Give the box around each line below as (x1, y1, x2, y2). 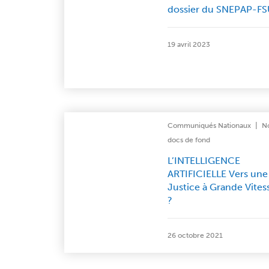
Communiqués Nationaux (167, 121, 251, 130)
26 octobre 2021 (167, 231, 223, 240)
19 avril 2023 (167, 40, 210, 49)
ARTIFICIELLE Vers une (167, 168, 268, 180)
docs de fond (167, 136, 210, 144)
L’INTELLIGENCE (167, 155, 240, 166)
